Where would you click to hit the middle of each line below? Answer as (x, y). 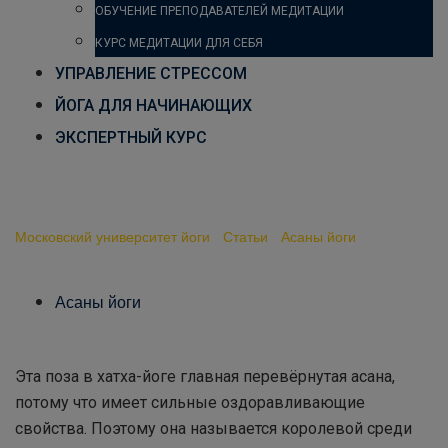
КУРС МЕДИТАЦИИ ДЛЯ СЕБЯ (179, 43)
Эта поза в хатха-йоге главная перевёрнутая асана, (205, 376)
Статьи (245, 236)
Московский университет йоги (112, 236)
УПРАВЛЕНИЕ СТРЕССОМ (151, 73)
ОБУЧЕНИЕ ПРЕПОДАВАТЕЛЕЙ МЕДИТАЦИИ (219, 11)
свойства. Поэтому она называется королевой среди (213, 428)
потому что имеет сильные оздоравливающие (190, 402)
